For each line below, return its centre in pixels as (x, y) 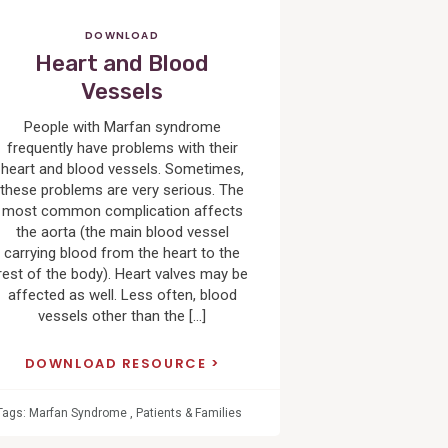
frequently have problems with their (122, 148)
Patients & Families (188, 412)
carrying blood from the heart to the (122, 253)
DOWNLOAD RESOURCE (117, 363)
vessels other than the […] (122, 316)
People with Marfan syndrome (122, 127)
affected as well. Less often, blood (122, 295)
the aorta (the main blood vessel (122, 232)
